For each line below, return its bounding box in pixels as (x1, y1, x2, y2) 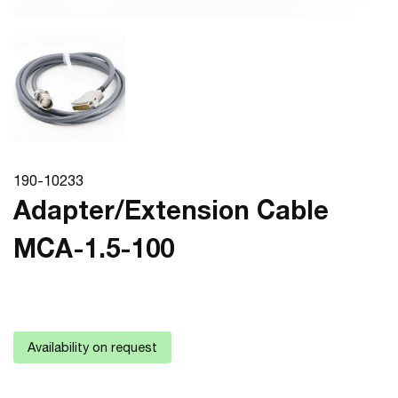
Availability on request (28, 339, 157, 355)
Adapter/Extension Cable (13, 195, 329, 226)
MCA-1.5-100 (13, 233, 174, 264)
